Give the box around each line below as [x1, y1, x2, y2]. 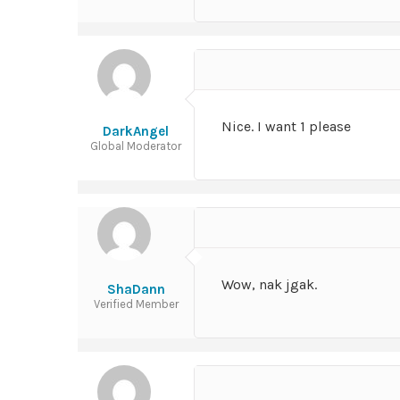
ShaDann [106, 281, 165, 297]
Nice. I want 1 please [221, 118, 351, 135]
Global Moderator [90, 139, 181, 153]
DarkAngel [103, 123, 169, 139]
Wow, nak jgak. [221, 276, 317, 293]
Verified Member [93, 297, 179, 311]
